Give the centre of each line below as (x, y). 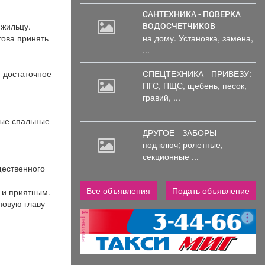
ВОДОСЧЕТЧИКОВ (180, 25)
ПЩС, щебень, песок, (205, 85)
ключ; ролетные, (191, 144)
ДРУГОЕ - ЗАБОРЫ (179, 132)
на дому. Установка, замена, (198, 38)
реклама (84, 228)
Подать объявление (211, 190)
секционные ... (170, 156)
